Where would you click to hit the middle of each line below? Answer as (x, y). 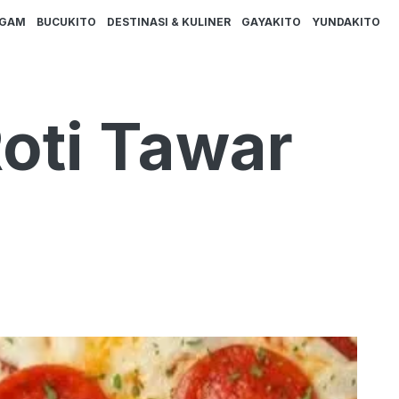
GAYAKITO (271, 22)
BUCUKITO (66, 22)
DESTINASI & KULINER (169, 22)
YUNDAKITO (346, 22)
